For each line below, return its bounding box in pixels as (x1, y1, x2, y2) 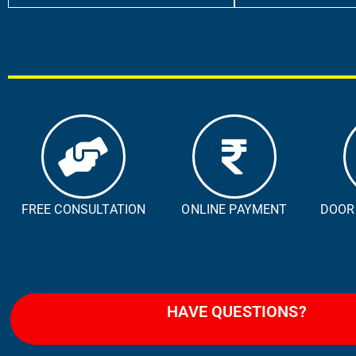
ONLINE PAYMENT (181, 202, 288, 218)
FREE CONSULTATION (21, 202, 146, 218)
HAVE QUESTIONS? (167, 302, 307, 322)
